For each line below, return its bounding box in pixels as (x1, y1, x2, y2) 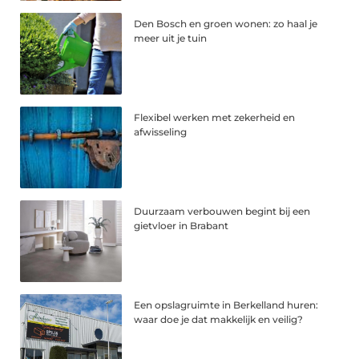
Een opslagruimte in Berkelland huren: (134, 298, 319, 311)
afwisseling (134, 126, 188, 139)
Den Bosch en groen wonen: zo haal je (134, 18, 318, 30)
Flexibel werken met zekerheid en (134, 111, 296, 124)
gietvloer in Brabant (134, 220, 229, 232)
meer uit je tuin (134, 32, 208, 45)
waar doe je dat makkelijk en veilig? (134, 313, 304, 325)
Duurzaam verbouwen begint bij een (134, 205, 311, 218)
